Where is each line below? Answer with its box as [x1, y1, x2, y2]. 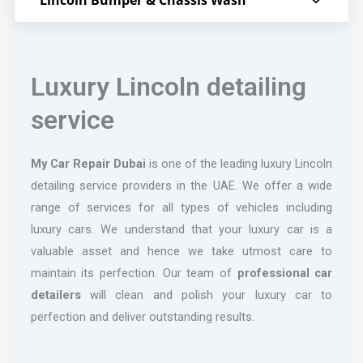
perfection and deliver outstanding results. [30, 309, 254, 324]
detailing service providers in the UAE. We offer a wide [30, 177, 333, 193]
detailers [30, 287, 81, 302]
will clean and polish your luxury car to [80, 287, 333, 302]
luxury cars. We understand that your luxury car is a [30, 221, 333, 237]
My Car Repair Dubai [30, 156, 146, 171]
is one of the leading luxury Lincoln [145, 156, 333, 171]
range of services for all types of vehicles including [30, 199, 333, 215]
